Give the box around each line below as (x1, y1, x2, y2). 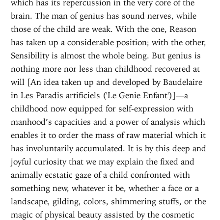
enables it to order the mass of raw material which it (11, 130, 206, 140)
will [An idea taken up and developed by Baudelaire (11, 77, 203, 87)
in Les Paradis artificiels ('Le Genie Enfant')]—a (11, 90, 189, 100)
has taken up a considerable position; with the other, (11, 37, 207, 47)
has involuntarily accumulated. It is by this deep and (11, 143, 207, 153)
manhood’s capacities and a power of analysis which (11, 116, 206, 127)
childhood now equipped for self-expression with (11, 103, 194, 113)
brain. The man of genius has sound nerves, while (11, 10, 197, 21)
